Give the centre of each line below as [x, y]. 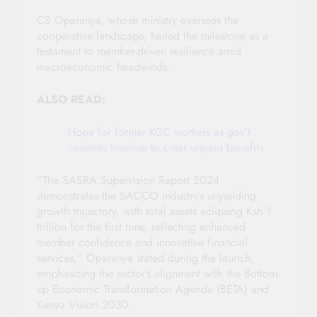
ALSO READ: [71, 100]
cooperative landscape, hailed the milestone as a [152, 36]
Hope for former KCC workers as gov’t [159, 132]
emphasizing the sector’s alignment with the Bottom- [158, 274]
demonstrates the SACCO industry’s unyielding [146, 196]
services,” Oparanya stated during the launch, [145, 258]
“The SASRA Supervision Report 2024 [128, 180]
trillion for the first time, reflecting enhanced [141, 227]
